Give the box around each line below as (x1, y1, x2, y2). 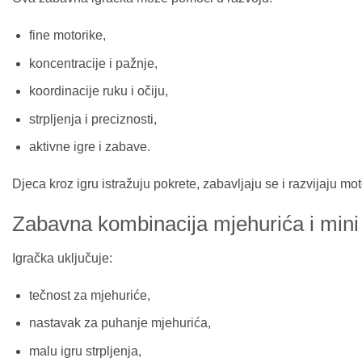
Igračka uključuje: (12, 250, 112, 265)
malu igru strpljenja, (28, 343, 141, 358)
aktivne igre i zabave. (28, 140, 150, 154)
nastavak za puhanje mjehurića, (28, 316, 211, 330)
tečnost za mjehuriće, (28, 288, 150, 302)
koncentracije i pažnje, (28, 56, 158, 70)
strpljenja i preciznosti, (28, 112, 157, 126)
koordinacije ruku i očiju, (28, 84, 168, 99)
